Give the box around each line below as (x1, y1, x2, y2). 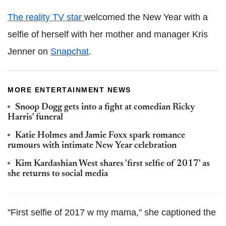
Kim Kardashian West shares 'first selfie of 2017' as (15, 159, 210, 169)
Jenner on (8, 46, 50, 57)
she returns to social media (8, 169, 108, 179)
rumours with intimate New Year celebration (8, 141, 177, 151)
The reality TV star (8, 12, 84, 23)
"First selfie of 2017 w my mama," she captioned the (8, 207, 216, 218)
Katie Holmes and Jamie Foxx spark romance (15, 131, 185, 141)
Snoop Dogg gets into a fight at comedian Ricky (15, 103, 195, 112)
